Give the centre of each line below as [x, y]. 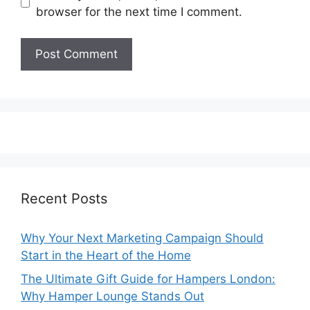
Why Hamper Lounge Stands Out [112, 296]
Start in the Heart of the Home [106, 256]
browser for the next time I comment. [139, 11]
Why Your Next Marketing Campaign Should [142, 238]
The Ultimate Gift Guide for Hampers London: [148, 279]
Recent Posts [64, 199]
